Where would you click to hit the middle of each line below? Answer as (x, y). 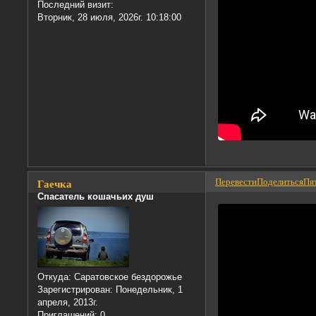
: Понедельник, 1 (147, 290)
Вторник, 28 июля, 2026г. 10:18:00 (110, 18)
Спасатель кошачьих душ (96, 197)
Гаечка (55, 184)
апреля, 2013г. (68, 303)
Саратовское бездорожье (127, 277)
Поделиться (280, 182)
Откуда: (55, 277)
